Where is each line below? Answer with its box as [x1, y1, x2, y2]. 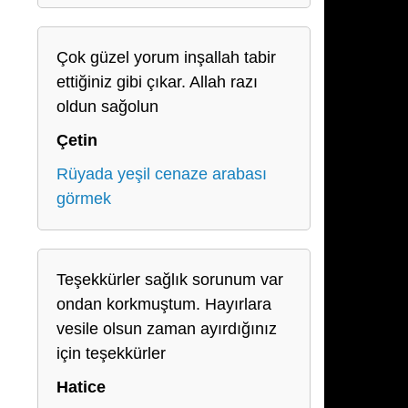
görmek [56, 189, 111, 208]
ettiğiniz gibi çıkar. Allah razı [56, 73, 258, 91]
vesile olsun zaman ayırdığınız [56, 320, 277, 338]
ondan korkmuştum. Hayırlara [56, 295, 271, 313]
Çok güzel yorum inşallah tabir [56, 48, 276, 66]
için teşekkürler [56, 344, 166, 362]
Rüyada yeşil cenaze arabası [56, 165, 267, 183]
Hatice [56, 378, 106, 396]
